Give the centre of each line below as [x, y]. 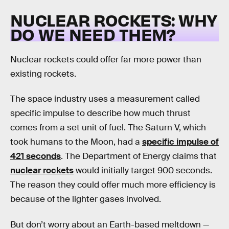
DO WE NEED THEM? [93, 34]
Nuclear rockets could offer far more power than [106, 59]
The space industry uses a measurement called [105, 99]
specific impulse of [180, 142]
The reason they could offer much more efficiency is [113, 185]
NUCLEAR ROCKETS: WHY [114, 20]
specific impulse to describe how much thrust [100, 113]
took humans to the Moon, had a [76, 142]
